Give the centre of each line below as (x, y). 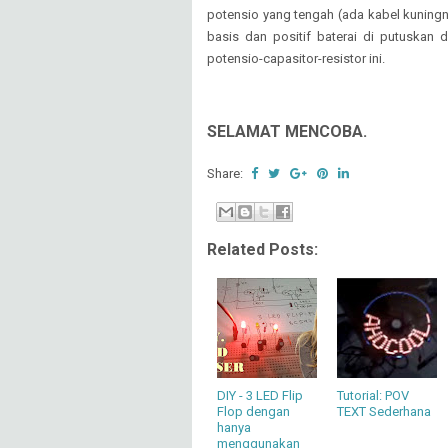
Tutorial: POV (373, 395)
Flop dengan (253, 411)
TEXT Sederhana (384, 411)
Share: (226, 174)
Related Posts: (262, 249)
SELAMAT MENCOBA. (287, 132)
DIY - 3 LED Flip (260, 395)
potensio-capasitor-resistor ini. (297, 59)
